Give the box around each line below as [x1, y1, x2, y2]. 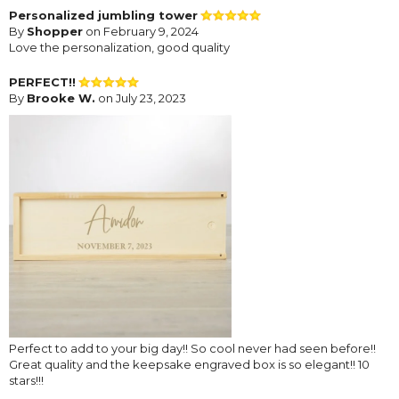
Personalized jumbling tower [9, 7, 198, 22]
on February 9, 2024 [83, 23, 199, 38]
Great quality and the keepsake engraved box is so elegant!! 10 [9, 356, 370, 371]
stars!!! [9, 372, 44, 387]
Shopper [27, 23, 83, 38]
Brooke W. [27, 90, 95, 105]
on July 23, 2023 [95, 90, 186, 105]
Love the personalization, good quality [9, 39, 230, 54]
